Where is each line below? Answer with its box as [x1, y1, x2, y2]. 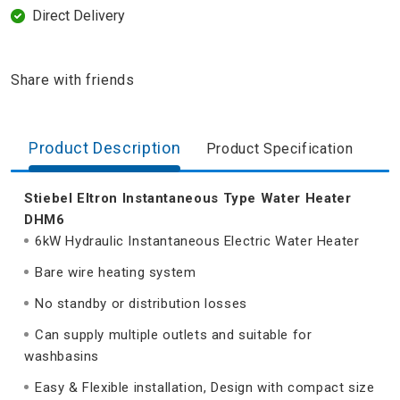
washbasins [24, 348, 99, 365]
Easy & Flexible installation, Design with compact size [35, 379, 375, 396]
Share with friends [11, 71, 135, 89]
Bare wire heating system [35, 264, 196, 281]
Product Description [29, 138, 181, 158]
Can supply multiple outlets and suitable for [35, 327, 312, 344]
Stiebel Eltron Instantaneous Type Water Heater [24, 190, 352, 207]
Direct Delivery [32, 7, 125, 25]
